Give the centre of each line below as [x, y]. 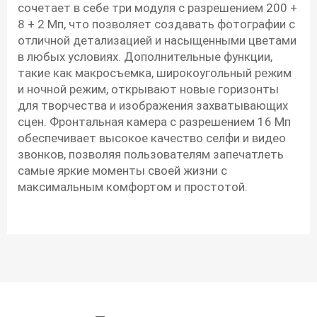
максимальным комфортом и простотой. [133, 187]
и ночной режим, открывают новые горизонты [148, 90]
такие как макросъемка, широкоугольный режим [155, 73]
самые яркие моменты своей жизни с [122, 171]
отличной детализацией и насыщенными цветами [157, 41]
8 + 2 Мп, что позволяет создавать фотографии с [156, 24]
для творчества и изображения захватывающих [153, 106]
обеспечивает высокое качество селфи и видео [152, 138]
